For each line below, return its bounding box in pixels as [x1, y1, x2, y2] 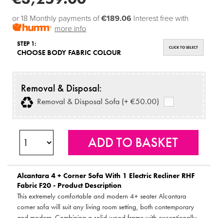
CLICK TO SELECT [169, 45, 199, 50]
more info [54, 24, 87, 34]
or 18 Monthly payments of [12, 14, 101, 24]
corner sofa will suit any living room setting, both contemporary [17, 201, 194, 212]
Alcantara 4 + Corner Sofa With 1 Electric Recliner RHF [17, 170, 195, 181]
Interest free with [133, 14, 193, 24]
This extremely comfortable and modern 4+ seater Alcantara [17, 191, 186, 201]
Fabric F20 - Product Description [17, 180, 122, 190]
